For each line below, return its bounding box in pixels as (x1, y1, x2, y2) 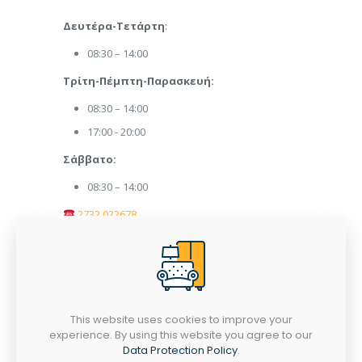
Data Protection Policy (122, 343, 238, 358)
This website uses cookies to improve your (69, 312, 293, 327)
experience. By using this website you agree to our (49, 327, 313, 343)
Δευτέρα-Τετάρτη (63, 18, 165, 33)
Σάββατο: (63, 151, 116, 166)
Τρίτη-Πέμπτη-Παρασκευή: (63, 73, 214, 88)
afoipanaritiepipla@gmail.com (78, 232, 262, 250)
